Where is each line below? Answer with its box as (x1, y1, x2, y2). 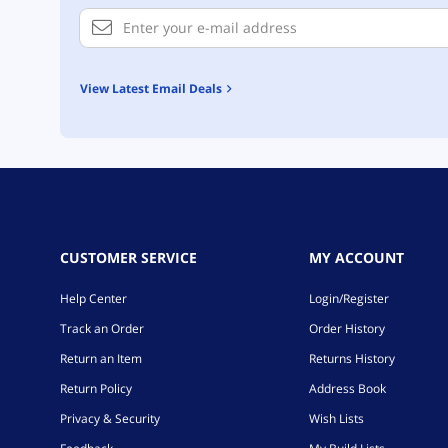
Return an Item (60, 349, 142, 367)
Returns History (308, 349, 395, 367)
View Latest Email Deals (88, 79, 222, 97)
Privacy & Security (60, 409, 160, 427)
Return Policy (60, 379, 132, 397)
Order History (308, 319, 385, 337)
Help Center (60, 289, 127, 307)
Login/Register (308, 289, 389, 307)
